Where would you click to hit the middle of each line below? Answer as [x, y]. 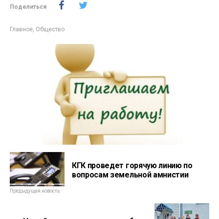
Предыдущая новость [35, 191]
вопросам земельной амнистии [130, 175]
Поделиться [28, 7]
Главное [21, 29]
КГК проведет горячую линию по [132, 165]
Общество [50, 29]
